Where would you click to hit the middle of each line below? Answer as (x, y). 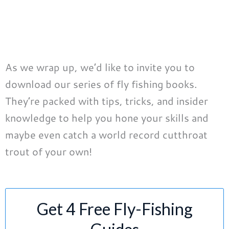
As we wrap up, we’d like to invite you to (100, 67)
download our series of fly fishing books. (101, 84)
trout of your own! (49, 151)
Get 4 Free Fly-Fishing (114, 209)
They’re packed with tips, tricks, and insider (107, 100)
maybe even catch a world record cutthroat (106, 134)
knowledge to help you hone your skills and (107, 117)
